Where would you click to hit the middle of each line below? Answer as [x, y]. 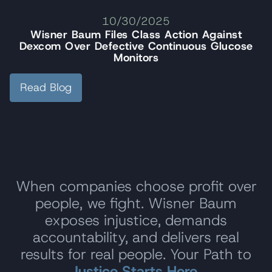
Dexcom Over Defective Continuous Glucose [136, 46]
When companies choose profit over [136, 186]
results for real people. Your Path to [136, 254]
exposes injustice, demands [136, 220]
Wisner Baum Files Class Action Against [136, 35]
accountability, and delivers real [136, 237]
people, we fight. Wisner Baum [136, 203]
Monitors [136, 58]
